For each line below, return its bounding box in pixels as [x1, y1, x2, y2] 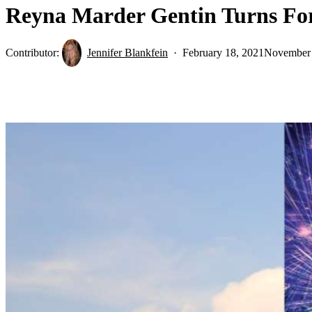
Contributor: [6, 46, 62, 58]
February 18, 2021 [182, 46, 264, 58]
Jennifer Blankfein [87, 46, 168, 58]
